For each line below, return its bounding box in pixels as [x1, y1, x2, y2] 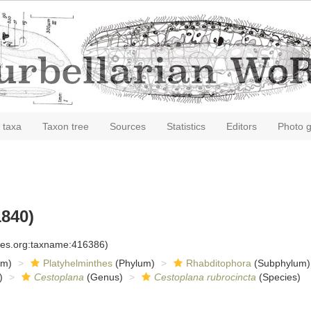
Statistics [167, 121, 205, 132]
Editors [226, 121, 257, 132]
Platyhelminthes [42, 258, 112, 269]
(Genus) [83, 271, 123, 283]
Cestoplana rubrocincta [153, 271, 256, 283]
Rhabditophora [185, 258, 251, 269]
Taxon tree [42, 121, 89, 132]
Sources [110, 121, 146, 132]
